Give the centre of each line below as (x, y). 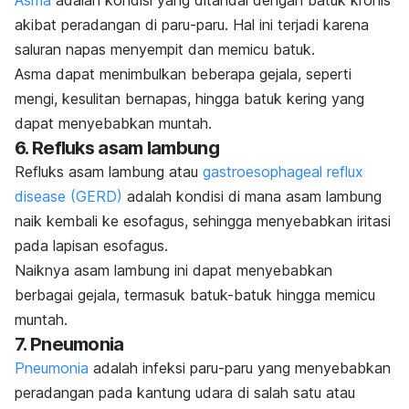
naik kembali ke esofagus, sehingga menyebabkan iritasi (203, 220)
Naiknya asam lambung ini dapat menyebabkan (173, 270)
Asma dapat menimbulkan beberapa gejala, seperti (183, 73)
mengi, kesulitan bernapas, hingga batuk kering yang (189, 98)
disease (40, 196)
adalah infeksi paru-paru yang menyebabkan (240, 367)
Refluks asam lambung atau (109, 171)
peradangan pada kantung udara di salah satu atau (185, 392)
